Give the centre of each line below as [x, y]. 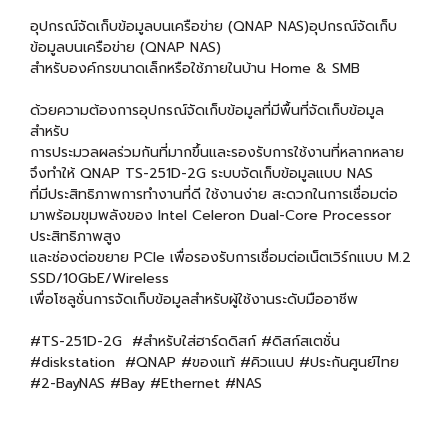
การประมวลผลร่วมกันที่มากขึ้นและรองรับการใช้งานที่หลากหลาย [217, 152]
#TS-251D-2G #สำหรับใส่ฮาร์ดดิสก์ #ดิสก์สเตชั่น [185, 341]
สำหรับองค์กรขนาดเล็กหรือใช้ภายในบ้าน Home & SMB [195, 68]
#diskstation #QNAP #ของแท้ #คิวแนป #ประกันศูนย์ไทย [214, 362]
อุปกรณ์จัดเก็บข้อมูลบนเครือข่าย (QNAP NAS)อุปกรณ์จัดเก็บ [213, 26]
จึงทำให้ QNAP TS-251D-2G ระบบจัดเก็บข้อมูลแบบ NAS [201, 173]
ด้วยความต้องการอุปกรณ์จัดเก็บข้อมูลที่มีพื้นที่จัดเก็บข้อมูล [207, 110]
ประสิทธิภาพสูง [75, 236]
